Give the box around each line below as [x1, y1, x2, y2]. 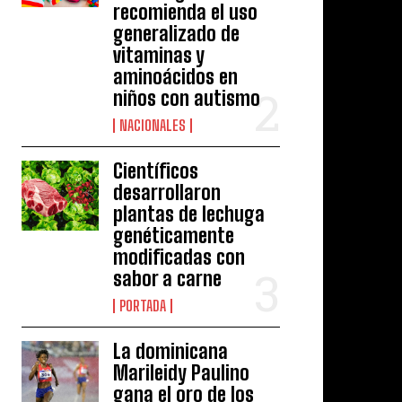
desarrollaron [113, 180, 222, 205]
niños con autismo [113, 86, 261, 111]
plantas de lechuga [113, 202, 266, 227]
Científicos [113, 159, 199, 184]
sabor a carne [113, 267, 223, 292]
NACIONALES [119, 117, 187, 135]
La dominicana [113, 339, 229, 364]
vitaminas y [113, 43, 205, 68]
